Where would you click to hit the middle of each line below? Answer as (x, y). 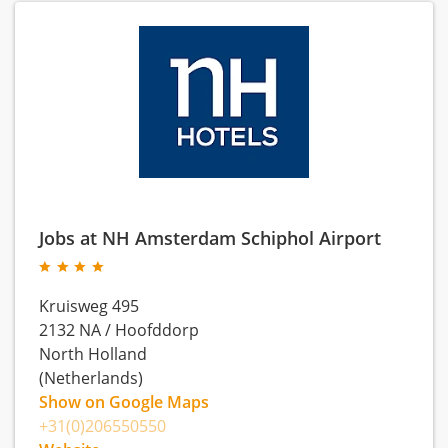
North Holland (93, 354)
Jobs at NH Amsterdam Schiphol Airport (210, 237)
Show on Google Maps (124, 402)
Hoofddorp (157, 330)
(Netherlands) (91, 378)
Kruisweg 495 (89, 306)
